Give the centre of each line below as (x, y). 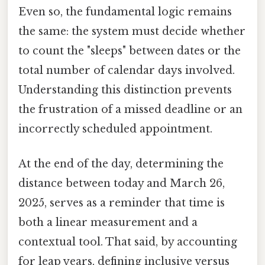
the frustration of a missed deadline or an (130, 109)
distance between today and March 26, (122, 184)
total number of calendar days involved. (127, 70)
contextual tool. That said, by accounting (128, 242)
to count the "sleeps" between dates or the (130, 51)
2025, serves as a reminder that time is (122, 203)
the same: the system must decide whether (132, 31)
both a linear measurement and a (108, 223)
